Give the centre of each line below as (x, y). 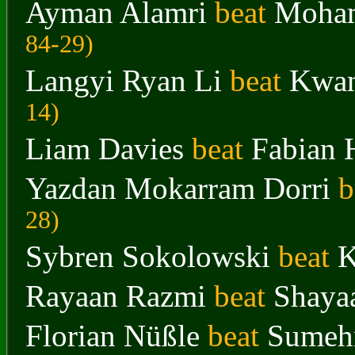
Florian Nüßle (113, 336)
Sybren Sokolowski (148, 256)
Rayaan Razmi (116, 296)
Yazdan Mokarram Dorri (178, 188)
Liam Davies (105, 149)
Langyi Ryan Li (124, 80)
